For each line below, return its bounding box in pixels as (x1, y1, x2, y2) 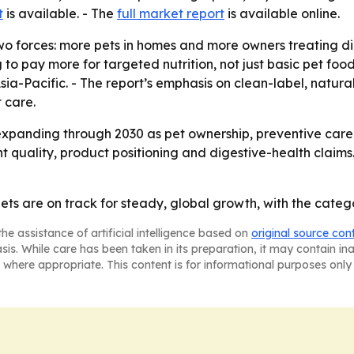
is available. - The (3, 6, 117, 22)
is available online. (224, 6, 340, 22)
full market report (117, 6, 224, 22)
